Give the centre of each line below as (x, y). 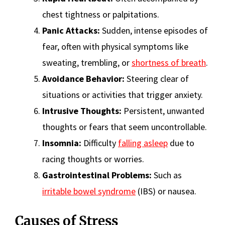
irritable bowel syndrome (89, 191)
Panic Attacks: (71, 31)
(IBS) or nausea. (166, 191)
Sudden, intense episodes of (154, 31)
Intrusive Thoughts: (82, 111)
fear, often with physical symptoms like (115, 47)
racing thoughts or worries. (93, 159)
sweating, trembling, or (87, 63)
